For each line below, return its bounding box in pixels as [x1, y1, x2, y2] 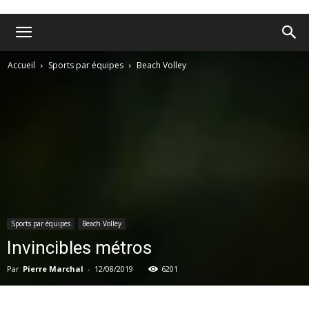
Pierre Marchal [23, 263, 83, 274]
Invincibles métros [7, 237, 152, 258]
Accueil [8, 59, 37, 71]
